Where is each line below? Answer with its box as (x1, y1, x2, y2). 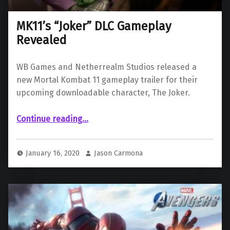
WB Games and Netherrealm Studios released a (16, 62, 197, 72)
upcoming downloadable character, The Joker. (16, 88, 190, 98)
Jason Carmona (94, 148, 143, 158)
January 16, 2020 (26, 148, 82, 158)
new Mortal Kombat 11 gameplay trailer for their (16, 75, 198, 85)
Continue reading (16, 114, 82, 124)
